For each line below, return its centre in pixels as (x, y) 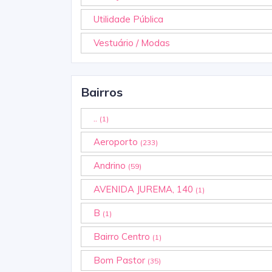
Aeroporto (117, 141)
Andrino (111, 165)
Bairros (102, 92)
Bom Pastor (121, 260)
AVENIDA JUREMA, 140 (144, 189)
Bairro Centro (123, 236)
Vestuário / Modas (132, 42)
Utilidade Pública (128, 19)
